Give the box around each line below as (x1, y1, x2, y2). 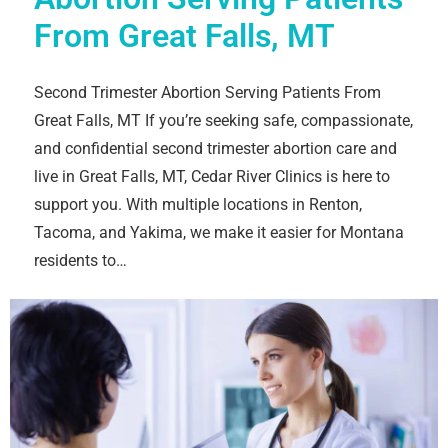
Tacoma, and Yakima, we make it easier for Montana (34, 223, 404, 243)
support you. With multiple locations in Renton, (34, 195, 362, 215)
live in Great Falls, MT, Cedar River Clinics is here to (34, 167, 390, 187)
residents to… (34, 251, 127, 271)
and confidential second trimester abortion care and (34, 139, 397, 159)
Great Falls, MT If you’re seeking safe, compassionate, (34, 111, 413, 131)
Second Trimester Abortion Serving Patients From (34, 83, 381, 103)
